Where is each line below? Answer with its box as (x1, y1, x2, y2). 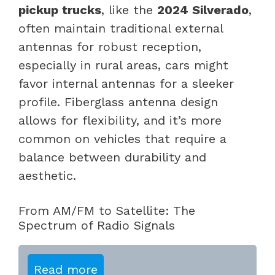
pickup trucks (18, 2, 101, 17)
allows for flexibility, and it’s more (18, 112, 222, 128)
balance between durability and (18, 149, 206, 165)
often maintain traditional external (18, 20, 223, 36)
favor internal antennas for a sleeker (18, 76, 234, 91)
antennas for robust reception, (18, 39, 201, 54)
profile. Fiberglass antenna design (18, 94, 218, 109)
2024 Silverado (157, 2, 249, 17)
